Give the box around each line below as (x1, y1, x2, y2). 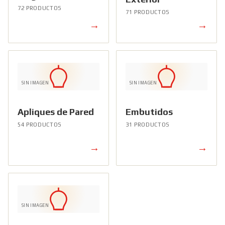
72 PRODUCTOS (18, 5, 62, 11)
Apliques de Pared (18, 106, 94, 118)
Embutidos (126, 106, 173, 118)
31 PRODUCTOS (126, 122, 170, 128)
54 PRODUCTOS (18, 122, 62, 128)
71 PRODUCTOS (126, 9, 170, 15)
